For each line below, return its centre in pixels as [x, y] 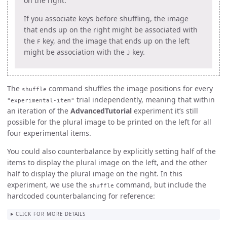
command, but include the [160, 184]
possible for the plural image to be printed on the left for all [109, 122]
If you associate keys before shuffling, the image [106, 18]
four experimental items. [49, 133]
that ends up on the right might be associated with [110, 29]
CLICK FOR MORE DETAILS [51, 214]
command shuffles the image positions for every [130, 88]
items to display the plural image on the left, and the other [107, 162]
